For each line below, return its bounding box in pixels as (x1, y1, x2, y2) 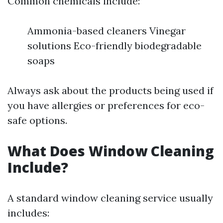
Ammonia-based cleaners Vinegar (27, 24, 186, 37)
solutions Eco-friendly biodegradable (27, 39, 202, 52)
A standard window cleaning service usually (7, 192, 213, 204)
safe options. (7, 114, 67, 126)
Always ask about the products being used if (7, 84, 214, 97)
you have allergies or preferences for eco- (7, 99, 205, 111)
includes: (7, 207, 49, 219)
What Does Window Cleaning (7, 141, 214, 160)
